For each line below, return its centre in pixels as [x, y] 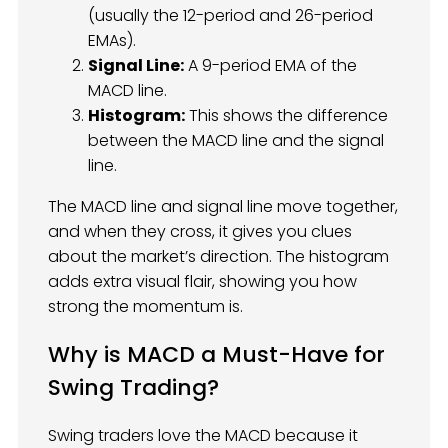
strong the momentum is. [145, 307]
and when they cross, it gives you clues [200, 232]
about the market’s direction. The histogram [218, 257]
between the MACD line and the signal [236, 141]
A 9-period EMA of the [270, 66]
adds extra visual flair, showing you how [202, 282]
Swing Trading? [133, 387]
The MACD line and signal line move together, [223, 207]
